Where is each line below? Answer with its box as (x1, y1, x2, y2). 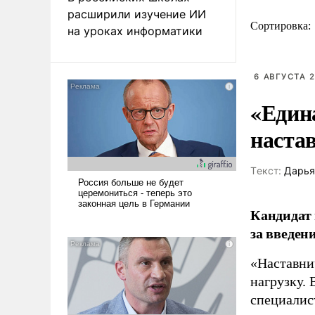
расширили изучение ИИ (67, 6, 206, 21)
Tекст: (250, 165, 281, 176)
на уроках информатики (67, 23, 202, 38)
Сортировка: (250, 20, 314, 32)
